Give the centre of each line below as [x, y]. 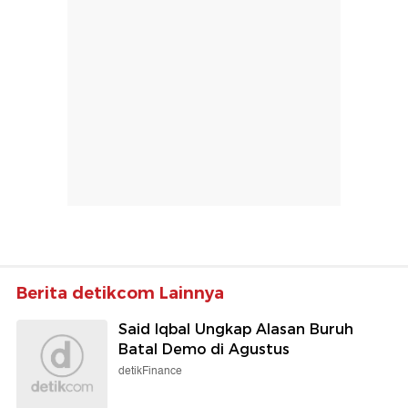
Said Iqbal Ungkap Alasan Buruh [236, 330]
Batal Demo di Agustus [204, 350]
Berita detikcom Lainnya [120, 294]
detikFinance [150, 372]
